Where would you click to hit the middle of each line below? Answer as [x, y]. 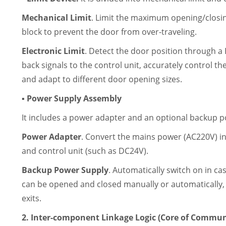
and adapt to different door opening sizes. [102, 79]
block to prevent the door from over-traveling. [109, 32]
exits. [32, 198]
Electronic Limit [53, 51]
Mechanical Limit [57, 18]
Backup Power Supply [65, 170]
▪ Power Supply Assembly [72, 98]
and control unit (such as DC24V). [85, 151]
